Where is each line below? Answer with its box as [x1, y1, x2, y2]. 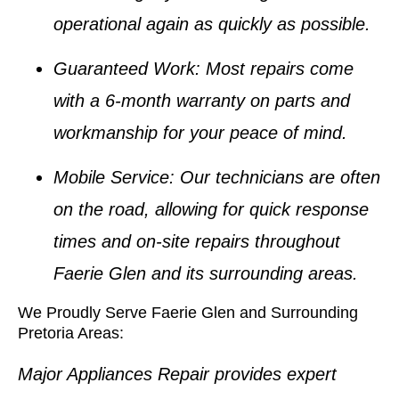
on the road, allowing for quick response [53, 199, 369, 220]
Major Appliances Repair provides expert [18, 363, 337, 384]
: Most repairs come [195, 58, 354, 78]
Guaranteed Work [53, 58, 195, 78]
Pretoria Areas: [18, 323, 124, 342]
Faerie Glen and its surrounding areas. [53, 264, 358, 284]
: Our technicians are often [169, 167, 380, 188]
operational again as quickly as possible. [53, 13, 370, 34]
